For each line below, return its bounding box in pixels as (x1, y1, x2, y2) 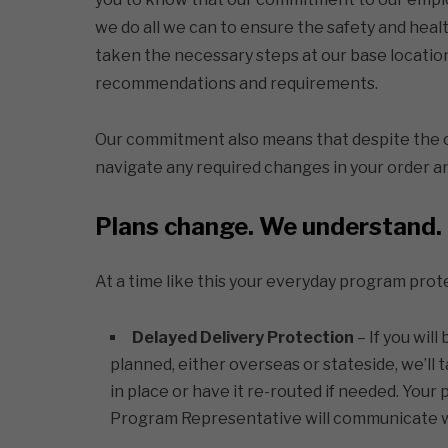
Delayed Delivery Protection (131, 328, 354, 347)
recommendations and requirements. (94, 74, 378, 93)
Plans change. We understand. (94, 212, 442, 241)
